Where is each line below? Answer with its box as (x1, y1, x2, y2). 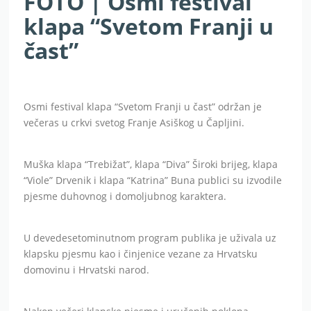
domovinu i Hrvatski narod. (24, 262, 150, 276)
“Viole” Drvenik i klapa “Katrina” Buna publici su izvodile (24, 173, 283, 187)
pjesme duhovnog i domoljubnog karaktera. (24, 189, 227, 203)
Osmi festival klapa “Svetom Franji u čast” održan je (24, 99, 262, 113)
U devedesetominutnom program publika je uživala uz (24, 230, 277, 244)
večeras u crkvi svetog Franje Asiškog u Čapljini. (24, 115, 245, 129)
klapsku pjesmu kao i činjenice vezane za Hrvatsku (24, 246, 258, 260)
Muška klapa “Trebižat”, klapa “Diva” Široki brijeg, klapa (24, 157, 278, 171)
